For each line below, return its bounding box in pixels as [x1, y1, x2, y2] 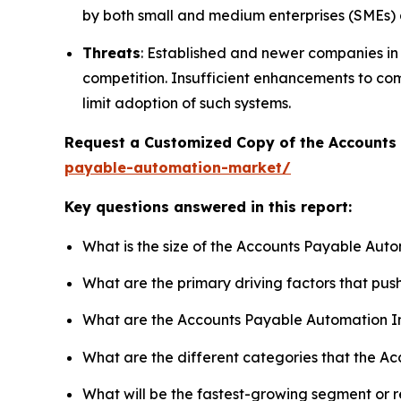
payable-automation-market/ [64, 158, 291, 176]
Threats [82, 43, 141, 62]
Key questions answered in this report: [64, 197, 352, 216]
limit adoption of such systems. [82, 93, 291, 112]
